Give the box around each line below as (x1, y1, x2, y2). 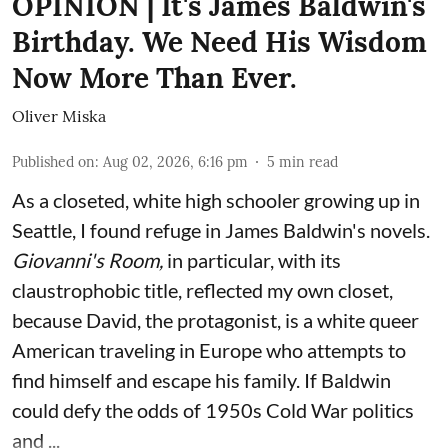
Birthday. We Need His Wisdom (12, 23, 427, 60)
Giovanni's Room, (12, 247, 167, 272)
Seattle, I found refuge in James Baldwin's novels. (12, 217, 430, 242)
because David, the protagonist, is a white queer (12, 307, 419, 332)
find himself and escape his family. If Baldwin (12, 367, 391, 392)
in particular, (167, 247, 274, 272)
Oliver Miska (12, 105, 106, 126)
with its (278, 247, 341, 272)
